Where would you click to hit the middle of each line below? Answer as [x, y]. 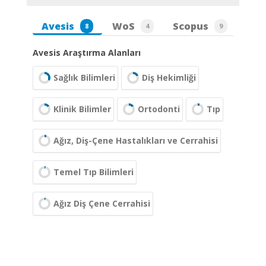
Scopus [191, 26]
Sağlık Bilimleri [84, 77]
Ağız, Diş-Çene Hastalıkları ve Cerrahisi [136, 140]
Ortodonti [159, 109]
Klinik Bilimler [82, 109]
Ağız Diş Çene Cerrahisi [102, 203]
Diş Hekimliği [169, 77]
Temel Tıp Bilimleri [94, 172]
